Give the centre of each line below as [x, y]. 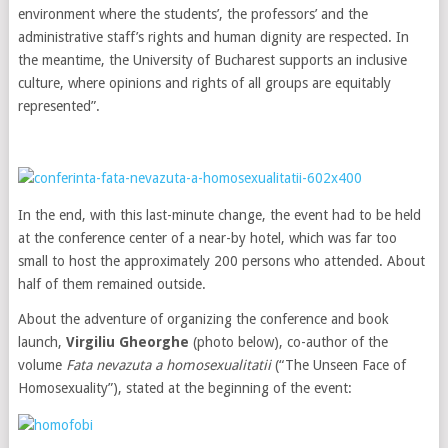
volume [41, 365]
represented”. [58, 106]
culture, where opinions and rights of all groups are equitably [204, 83]
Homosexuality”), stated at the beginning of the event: [184, 388]
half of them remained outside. [111, 284]
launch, [41, 342]
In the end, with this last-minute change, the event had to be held [219, 215]
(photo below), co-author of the [288, 342]
